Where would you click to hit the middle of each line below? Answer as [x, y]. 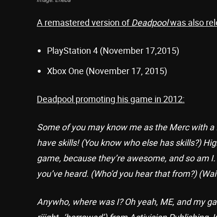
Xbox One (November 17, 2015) [107, 70]
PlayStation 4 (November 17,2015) [113, 50]
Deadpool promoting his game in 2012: [111, 99]
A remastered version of [84, 22]
